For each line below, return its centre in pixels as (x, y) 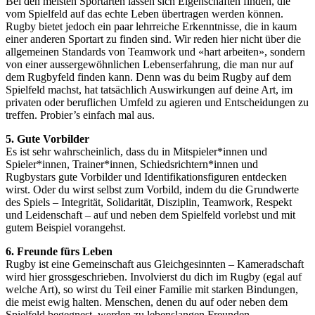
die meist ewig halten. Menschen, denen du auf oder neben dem (147, 302)
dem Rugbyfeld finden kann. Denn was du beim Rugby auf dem (148, 77)
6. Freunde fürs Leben (59, 251)
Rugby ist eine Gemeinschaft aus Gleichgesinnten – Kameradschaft (155, 264)
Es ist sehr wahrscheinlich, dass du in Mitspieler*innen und (136, 151)
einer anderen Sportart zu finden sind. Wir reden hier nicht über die (153, 39)
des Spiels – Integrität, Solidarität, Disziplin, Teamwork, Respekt (149, 202)
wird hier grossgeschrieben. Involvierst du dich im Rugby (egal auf (154, 276)
